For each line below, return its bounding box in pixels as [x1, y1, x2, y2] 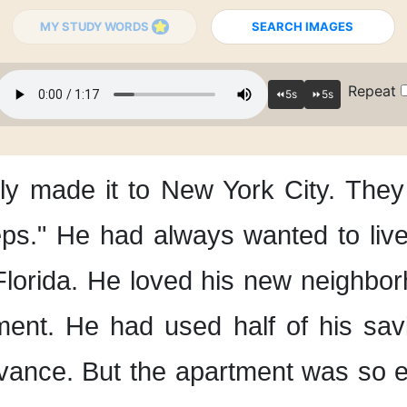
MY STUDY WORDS [39, 19, 152, 34]
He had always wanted [56, 221, 329, 250]
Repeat [347, 82, 401, 100]
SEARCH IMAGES [252, 19, 354, 34]
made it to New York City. [29, 175, 336, 204]
